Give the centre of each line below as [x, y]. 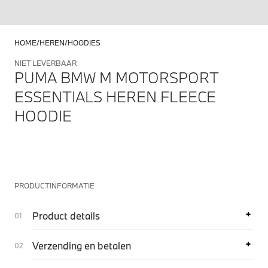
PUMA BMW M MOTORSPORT [116, 78]
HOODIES [84, 43]
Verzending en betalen [82, 246]
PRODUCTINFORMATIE [54, 186]
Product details [66, 216]
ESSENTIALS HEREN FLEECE [115, 97]
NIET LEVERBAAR [45, 63]
